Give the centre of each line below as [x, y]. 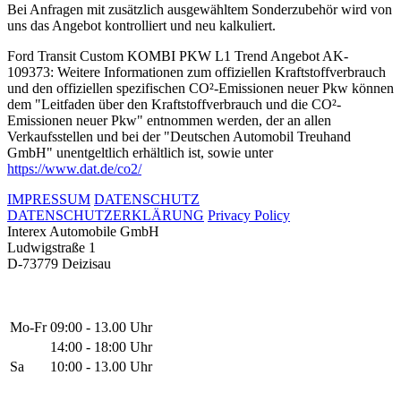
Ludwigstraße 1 [51, 248]
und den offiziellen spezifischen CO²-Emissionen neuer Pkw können [200, 89]
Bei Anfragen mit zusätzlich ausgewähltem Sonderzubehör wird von [200, 10]
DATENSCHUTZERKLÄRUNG [106, 216]
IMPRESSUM [49, 200]
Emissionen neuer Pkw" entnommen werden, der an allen [169, 121]
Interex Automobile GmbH [83, 232]
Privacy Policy [249, 216]
